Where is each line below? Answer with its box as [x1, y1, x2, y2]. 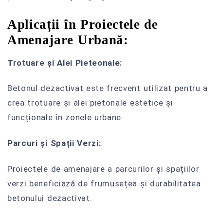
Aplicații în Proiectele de [7, 17, 158, 32]
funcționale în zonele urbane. [7, 112, 124, 123]
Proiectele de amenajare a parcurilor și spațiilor [7, 163, 200, 174]
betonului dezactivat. [7, 193, 92, 203]
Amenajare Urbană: [7, 32, 128, 47]
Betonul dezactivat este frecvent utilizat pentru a [7, 83, 208, 93]
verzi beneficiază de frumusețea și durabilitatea [7, 178, 201, 188]
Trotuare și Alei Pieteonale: [7, 57, 123, 68]
